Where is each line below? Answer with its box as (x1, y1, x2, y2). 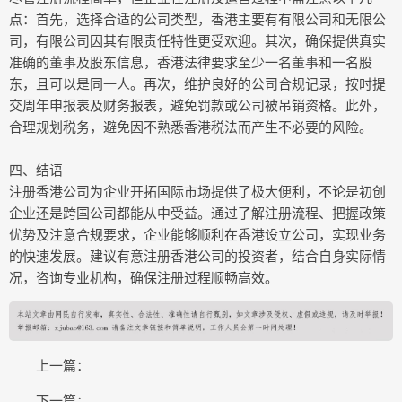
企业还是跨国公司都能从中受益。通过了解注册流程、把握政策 (9, 204, 386, 222)
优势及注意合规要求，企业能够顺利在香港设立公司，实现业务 (9, 225, 386, 243)
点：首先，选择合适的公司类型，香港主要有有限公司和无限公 (9, 10, 386, 28)
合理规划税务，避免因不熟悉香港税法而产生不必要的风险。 (9, 118, 372, 135)
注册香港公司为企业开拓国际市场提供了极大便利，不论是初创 (9, 182, 386, 200)
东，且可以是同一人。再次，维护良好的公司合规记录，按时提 (9, 74, 386, 92)
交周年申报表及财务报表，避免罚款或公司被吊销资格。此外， (9, 96, 386, 114)
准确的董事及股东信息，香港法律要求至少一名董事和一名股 (9, 53, 372, 71)
